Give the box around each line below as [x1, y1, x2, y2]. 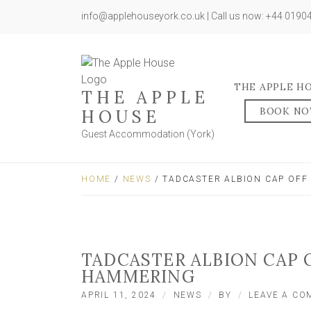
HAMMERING [81, 266, 195, 287]
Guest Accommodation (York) [81, 128, 215, 140]
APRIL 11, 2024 [81, 290, 157, 300]
